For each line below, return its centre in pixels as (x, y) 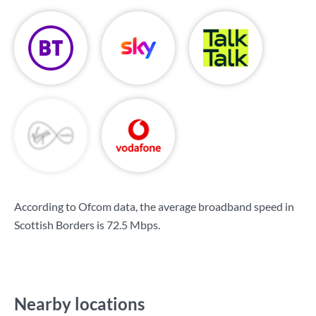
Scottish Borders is (60, 225)
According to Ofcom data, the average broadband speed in (154, 206)
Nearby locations (79, 304)
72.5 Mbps (132, 225)
